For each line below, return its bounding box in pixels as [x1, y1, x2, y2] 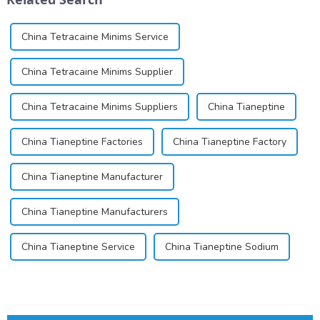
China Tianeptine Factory [172, 134, 286, 149]
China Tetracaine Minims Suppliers [21, 99, 178, 114]
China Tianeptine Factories [21, 134, 143, 149]
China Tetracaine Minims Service [21, 29, 169, 44]
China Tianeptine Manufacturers [21, 204, 168, 219]
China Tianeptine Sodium [164, 239, 279, 254]
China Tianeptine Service [21, 239, 135, 254]
